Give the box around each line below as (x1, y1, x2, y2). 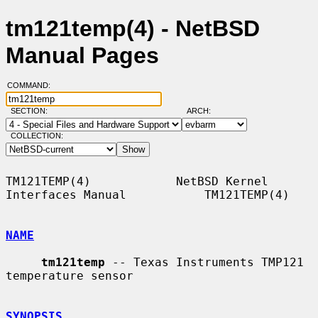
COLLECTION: (10, 131, 63, 141)
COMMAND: (6, 81, 59, 90)
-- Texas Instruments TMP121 (105, 255, 304, 269)
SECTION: (10, 106, 54, 116)
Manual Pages (6, 43, 159, 69)
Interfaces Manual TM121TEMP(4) (6, 187, 290, 202)
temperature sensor (6, 268, 133, 283)
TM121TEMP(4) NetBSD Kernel (6, 174, 268, 188)
